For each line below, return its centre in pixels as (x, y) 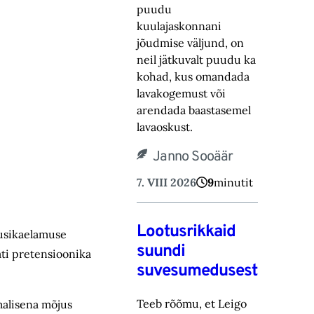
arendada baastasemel (194, 110)
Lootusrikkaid (186, 232)
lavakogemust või (182, 93)
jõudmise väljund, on (191, 42)
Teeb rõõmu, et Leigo (192, 303)
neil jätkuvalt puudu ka (197, 59)
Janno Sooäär (193, 157)
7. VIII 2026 (167, 182)
